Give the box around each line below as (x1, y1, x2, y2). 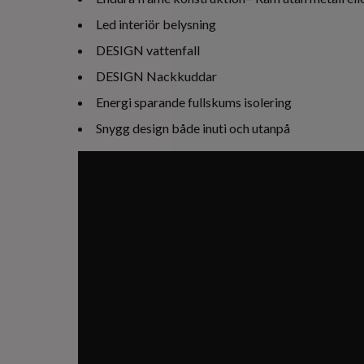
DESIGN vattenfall (96, 42, 200, 58)
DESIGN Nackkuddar (96, 68, 217, 84)
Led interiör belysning (96, 16, 216, 32)
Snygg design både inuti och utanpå (96, 120, 290, 136)
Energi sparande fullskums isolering (96, 94, 292, 110)
